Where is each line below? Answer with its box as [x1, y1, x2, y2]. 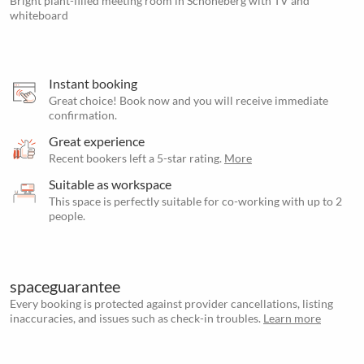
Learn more [263, 311, 321, 325]
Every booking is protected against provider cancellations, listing [10, 297, 333, 310]
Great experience [49, 133, 145, 149]
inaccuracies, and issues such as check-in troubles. [10, 311, 263, 325]
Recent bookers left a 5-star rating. [49, 151, 224, 165]
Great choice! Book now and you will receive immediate [49, 93, 328, 107]
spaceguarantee [10, 276, 120, 296]
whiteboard [10, 8, 68, 22]
